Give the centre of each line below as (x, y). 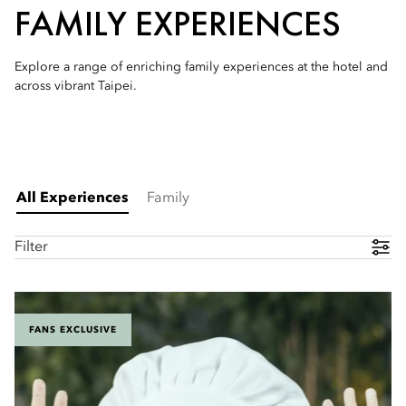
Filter (31, 247)
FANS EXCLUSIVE (73, 330)
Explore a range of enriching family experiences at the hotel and (201, 67)
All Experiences (72, 198)
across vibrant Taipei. (76, 86)
